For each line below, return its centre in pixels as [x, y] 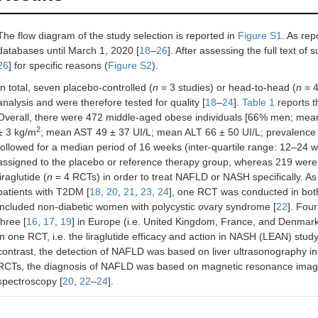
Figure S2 [130, 65]
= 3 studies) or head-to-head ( [227, 87]
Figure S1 [260, 35]
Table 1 [258, 102]
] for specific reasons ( [58, 65]
